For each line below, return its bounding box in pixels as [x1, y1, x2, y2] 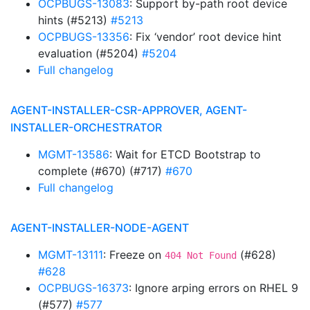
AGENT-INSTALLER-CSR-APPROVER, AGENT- [10, 103, 247, 117]
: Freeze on [103, 248, 165, 262]
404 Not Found [165, 250, 237, 261]
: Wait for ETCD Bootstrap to [109, 147, 261, 161]
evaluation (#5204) [38, 46, 142, 60]
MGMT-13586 [38, 147, 109, 161]
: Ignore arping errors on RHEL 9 [129, 281, 298, 295]
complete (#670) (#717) [38, 164, 165, 178]
